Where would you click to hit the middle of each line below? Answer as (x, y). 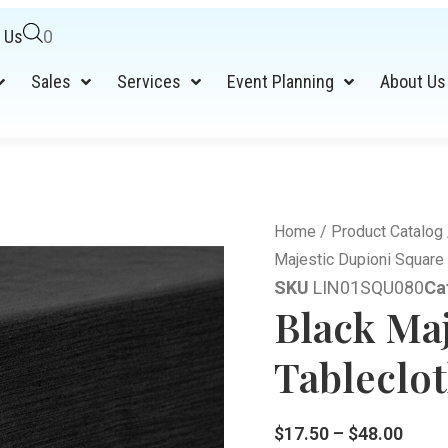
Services (149, 81)
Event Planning (281, 81)
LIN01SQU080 (368, 287)
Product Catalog (387, 231)
